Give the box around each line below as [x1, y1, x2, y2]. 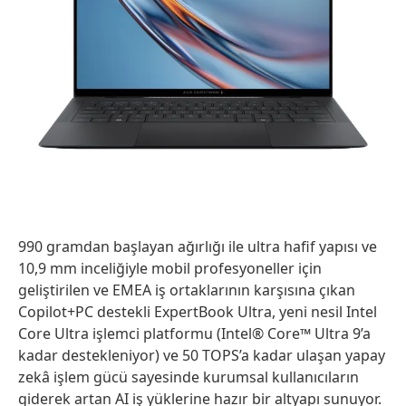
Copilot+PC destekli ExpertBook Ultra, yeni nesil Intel [18, 302, 377, 323]
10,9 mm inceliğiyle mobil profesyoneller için [18, 258, 322, 279]
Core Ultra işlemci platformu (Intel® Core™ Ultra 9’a [18, 324, 371, 344]
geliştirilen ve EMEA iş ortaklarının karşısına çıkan [18, 280, 355, 301]
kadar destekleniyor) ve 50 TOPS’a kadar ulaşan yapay [18, 345, 385, 366]
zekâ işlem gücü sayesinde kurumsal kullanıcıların [18, 367, 359, 388]
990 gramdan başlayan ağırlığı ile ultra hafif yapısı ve [18, 237, 377, 257]
